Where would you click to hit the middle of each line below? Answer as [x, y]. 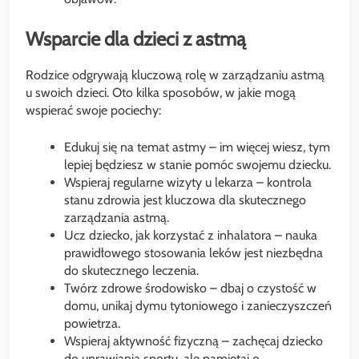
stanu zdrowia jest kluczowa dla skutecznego [185, 200]
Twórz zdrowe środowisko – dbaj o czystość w [190, 288]
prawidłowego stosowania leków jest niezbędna [194, 252]
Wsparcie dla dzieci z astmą [136, 38]
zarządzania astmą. [117, 217]
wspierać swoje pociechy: [93, 110]
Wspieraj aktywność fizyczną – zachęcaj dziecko [194, 341]
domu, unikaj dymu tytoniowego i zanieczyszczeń [198, 305]
